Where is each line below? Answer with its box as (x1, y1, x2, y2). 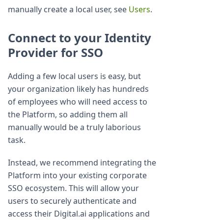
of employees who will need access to (8, 96, 147, 108)
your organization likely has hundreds (8, 83, 149, 95)
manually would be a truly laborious (8, 122, 141, 133)
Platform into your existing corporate (8, 170, 147, 181)
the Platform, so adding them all (8, 109, 128, 120)
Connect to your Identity (8, 29, 151, 46)
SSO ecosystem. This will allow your (8, 183, 139, 194)
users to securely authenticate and (8, 195, 137, 207)
